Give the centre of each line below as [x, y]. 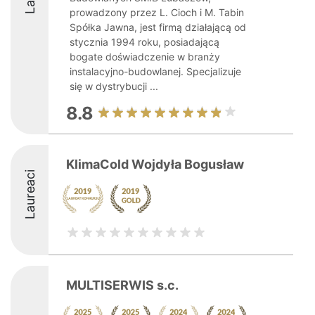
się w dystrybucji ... [114, 86]
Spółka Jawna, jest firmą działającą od [158, 27]
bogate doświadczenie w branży [145, 57]
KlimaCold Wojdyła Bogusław [155, 164]
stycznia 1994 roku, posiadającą [144, 42]
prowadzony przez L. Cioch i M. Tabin [157, 12]
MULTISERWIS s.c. [122, 285]
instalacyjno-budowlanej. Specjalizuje [155, 71]
